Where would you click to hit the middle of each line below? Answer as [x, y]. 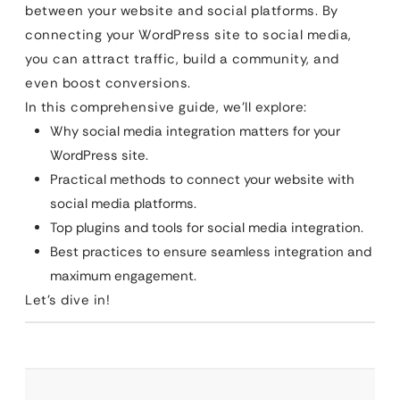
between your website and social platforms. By [182, 11]
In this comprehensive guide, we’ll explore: [166, 107]
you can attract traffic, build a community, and [182, 59]
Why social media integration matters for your [195, 131]
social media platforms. [123, 204]
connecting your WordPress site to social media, [188, 35]
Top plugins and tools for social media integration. [207, 228]
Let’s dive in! [67, 300]
